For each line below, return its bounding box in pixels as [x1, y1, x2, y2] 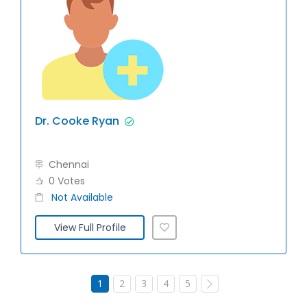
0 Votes [49, 174, 85, 188]
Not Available [51, 191, 113, 204]
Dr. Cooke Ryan [35, 113, 119, 129]
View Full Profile [53, 221, 126, 234]
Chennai [49, 158, 89, 171]
